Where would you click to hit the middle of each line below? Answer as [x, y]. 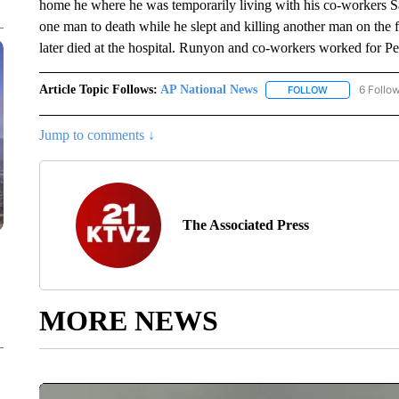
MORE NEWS [128, 321]
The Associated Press [245, 225]
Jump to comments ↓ [97, 135]
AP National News [208, 90]
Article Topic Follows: [98, 90]
